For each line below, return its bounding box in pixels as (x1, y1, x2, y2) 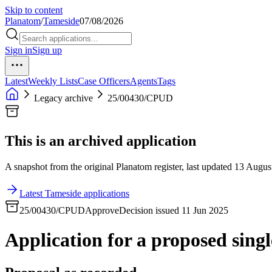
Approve (85, 205, 119, 216)
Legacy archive (34, 93, 93, 103)
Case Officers (78, 76, 130, 86)
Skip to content (5, 5, 63, 15)
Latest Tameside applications (19, 188, 129, 199)
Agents (130, 76, 157, 86)
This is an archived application (5, 132, 196, 149)
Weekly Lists (28, 76, 78, 86)
